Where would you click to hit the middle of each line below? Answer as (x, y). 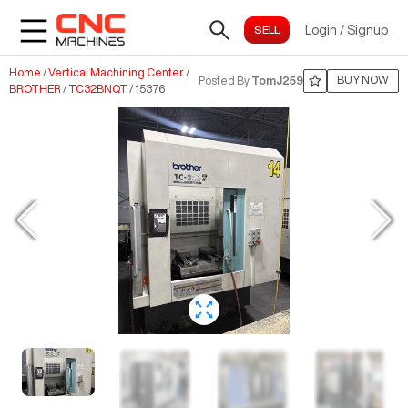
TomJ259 (277, 81)
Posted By (224, 81)
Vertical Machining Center (116, 72)
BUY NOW (363, 80)
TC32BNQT (98, 89)
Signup (367, 30)
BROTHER (35, 89)
